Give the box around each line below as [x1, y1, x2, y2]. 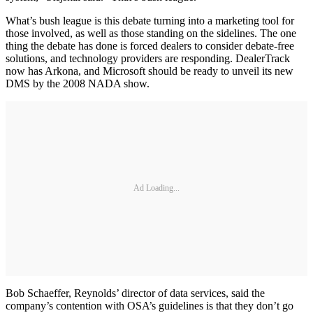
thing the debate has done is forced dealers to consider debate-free [6, 39, 294, 52]
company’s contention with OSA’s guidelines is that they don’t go [6, 299, 293, 312]
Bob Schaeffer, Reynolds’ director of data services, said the [6, 286, 265, 299]
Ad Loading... [133, 183, 180, 194]
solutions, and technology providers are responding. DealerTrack [6, 52, 290, 64]
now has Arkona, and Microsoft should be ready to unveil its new [6, 64, 293, 77]
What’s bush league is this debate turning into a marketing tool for [6, 14, 294, 27]
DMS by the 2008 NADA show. [6, 77, 150, 89]
